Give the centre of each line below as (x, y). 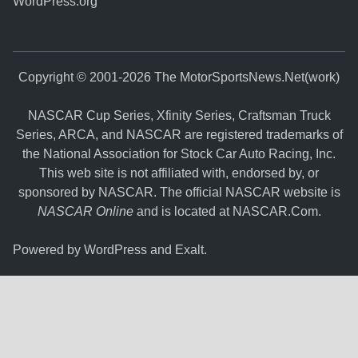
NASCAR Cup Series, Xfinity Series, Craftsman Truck (179, 115)
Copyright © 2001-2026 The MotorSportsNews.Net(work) (179, 77)
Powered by (49, 249)
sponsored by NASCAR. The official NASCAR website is (179, 192)
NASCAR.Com (275, 211)
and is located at (183, 211)
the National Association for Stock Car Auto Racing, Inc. (179, 153)
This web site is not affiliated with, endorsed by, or (179, 173)
